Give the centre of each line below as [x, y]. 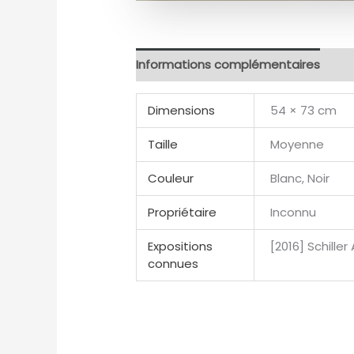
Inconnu [294, 212]
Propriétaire [182, 212]
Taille [162, 144]
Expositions [180, 246]
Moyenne [298, 144]
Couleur [170, 178]
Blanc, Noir [300, 178]
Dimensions [181, 110]
